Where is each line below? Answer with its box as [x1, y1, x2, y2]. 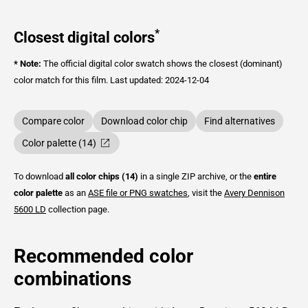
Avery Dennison [224, 187, 285, 198]
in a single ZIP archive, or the [138, 170, 254, 181]
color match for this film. [14, 74, 110, 85]
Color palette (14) [22, 137, 96, 148]
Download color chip [101, 115, 188, 126]
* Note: [14, 58, 41, 69]
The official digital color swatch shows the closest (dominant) [41, 58, 283, 69]
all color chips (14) [65, 170, 138, 181]
